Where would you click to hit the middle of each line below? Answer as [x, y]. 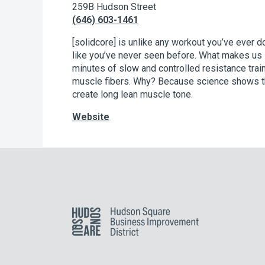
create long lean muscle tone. [132, 94]
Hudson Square [103, 212]
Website [91, 117]
